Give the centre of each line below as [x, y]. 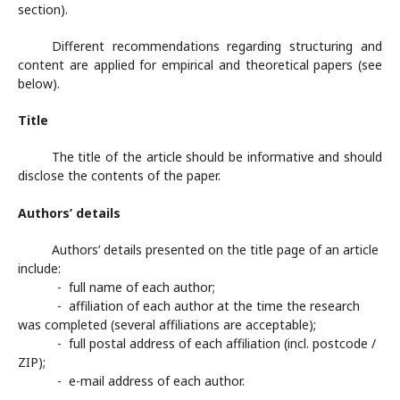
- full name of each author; [117, 287]
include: [39, 268]
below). [39, 83]
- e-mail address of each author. [131, 381]
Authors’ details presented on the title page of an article [215, 250]
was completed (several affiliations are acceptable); [167, 325]
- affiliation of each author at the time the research [189, 306]
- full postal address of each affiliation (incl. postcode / [197, 343]
